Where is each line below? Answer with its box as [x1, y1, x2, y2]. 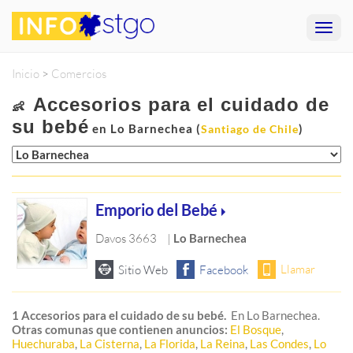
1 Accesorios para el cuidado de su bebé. [12, 308, 226, 323]
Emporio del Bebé [95, 199, 218, 219]
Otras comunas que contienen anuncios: [12, 322, 230, 337]
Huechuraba [12, 336, 75, 351]
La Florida [144, 336, 195, 351]
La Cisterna [80, 336, 139, 351]
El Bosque [230, 322, 281, 337]
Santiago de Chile [201, 121, 299, 136]
